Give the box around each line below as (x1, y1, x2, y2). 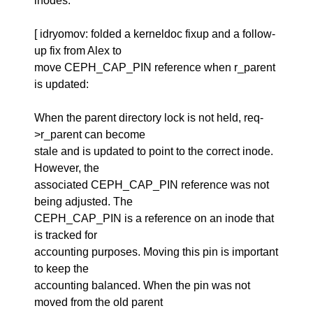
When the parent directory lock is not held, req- (34, 112, 264, 124)
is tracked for (34, 229, 98, 241)
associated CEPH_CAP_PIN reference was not (34, 179, 270, 191)
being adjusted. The (34, 196, 133, 208)
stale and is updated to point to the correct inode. (34, 145, 274, 157)
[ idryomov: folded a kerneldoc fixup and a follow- (34, 28, 276, 40)
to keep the (34, 263, 89, 275)
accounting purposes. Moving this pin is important (34, 246, 279, 258)
